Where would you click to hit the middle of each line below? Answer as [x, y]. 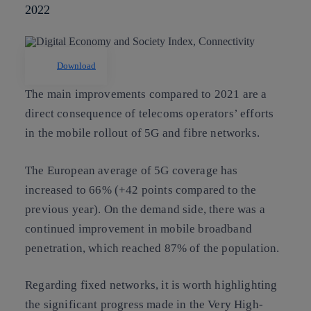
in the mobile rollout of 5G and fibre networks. [142, 133]
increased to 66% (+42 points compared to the [141, 190]
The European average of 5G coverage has [132, 170]
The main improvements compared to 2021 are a [146, 94]
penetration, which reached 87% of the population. [152, 248]
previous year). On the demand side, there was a [145, 209]
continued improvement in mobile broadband [138, 228]
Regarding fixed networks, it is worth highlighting [151, 285]
